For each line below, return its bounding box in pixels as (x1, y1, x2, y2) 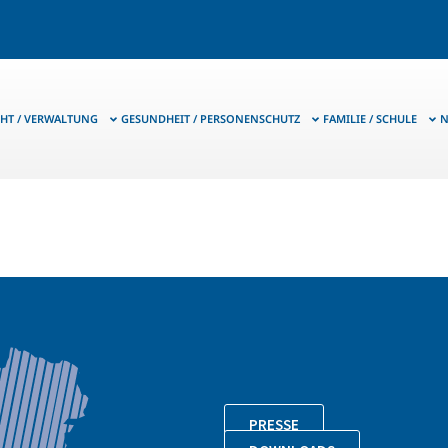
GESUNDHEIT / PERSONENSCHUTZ (121, 111, 300, 126)
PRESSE (249, 415, 299, 435)
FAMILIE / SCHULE (323, 111, 417, 126)
